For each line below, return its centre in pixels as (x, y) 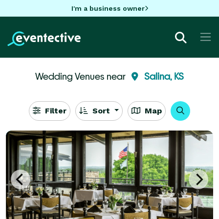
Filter (54, 110)
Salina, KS (164, 76)
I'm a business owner (108, 8)
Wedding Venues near (81, 76)
